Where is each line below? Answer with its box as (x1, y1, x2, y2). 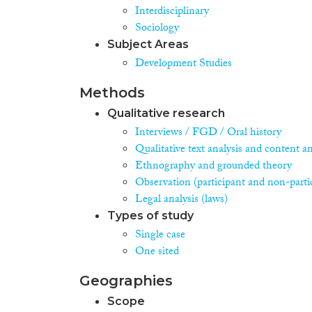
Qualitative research (107, 107, 225, 120)
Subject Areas (107, 38, 189, 51)
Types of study (107, 209, 194, 222)
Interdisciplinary (135, 3, 209, 22)
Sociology (135, 19, 179, 38)
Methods (79, 84, 145, 101)
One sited (135, 243, 179, 262)
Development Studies (135, 55, 232, 74)
